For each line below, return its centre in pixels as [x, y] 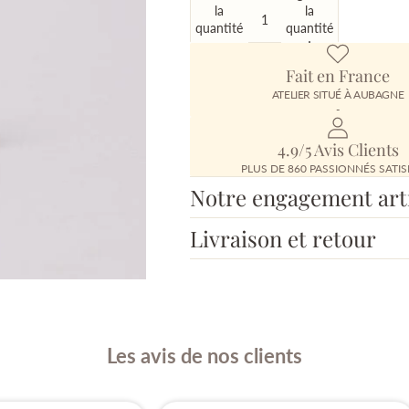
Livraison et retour [283, 239]
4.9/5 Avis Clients [338, 150]
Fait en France [338, 76]
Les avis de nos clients [204, 356]
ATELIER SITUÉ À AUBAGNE [338, 95]
